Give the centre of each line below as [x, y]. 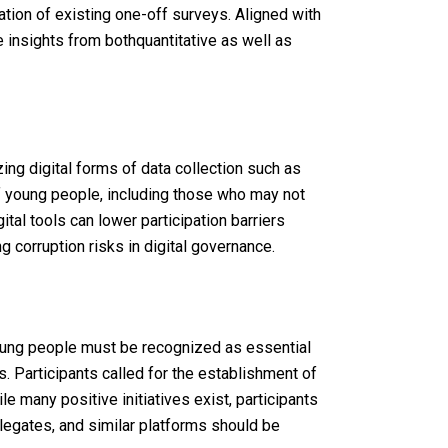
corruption [50, 246]
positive [89, 400]
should [234, 426]
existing [83, 15]
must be [109, 348]
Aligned [261, 15]
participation [184, 220]
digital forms [73, 168]
